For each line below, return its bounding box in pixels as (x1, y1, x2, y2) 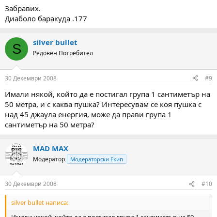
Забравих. (5, 3, 41, 13)
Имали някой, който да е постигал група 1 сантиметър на (5, 89, 210, 99)
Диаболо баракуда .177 (5, 14, 87, 23)
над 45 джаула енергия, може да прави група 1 (5, 109, 172, 119)
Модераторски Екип (70, 155, 123, 163)
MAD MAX (33, 143, 68, 153)
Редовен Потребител (33, 49, 93, 57)
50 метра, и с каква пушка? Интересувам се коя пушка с (5, 99, 201, 109)
